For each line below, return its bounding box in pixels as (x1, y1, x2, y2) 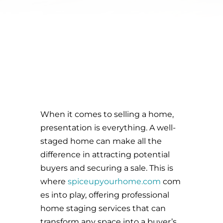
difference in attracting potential (40, 150, 170, 159)
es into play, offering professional (40, 190, 169, 200)
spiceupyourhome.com (67, 177, 161, 186)
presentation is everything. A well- (40, 123, 176, 132)
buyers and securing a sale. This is (40, 163, 173, 173)
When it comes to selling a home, (40, 110, 174, 119)
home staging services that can (40, 204, 166, 213)
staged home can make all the (40, 136, 162, 146)
